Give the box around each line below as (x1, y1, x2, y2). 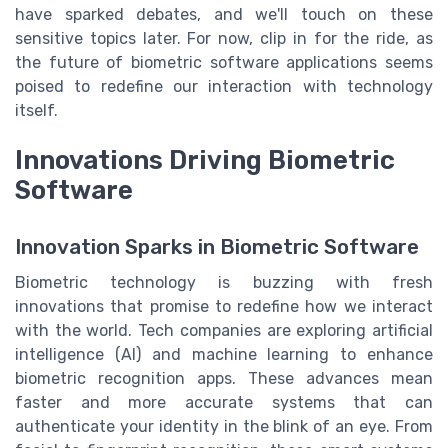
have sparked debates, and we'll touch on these (15, 5, 433, 25)
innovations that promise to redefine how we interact (15, 296, 433, 316)
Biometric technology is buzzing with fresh (15, 272, 433, 292)
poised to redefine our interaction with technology (15, 77, 433, 97)
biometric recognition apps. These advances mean (15, 368, 433, 388)
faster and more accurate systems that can (15, 392, 433, 412)
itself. (15, 101, 58, 121)
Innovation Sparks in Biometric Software (15, 234, 419, 259)
